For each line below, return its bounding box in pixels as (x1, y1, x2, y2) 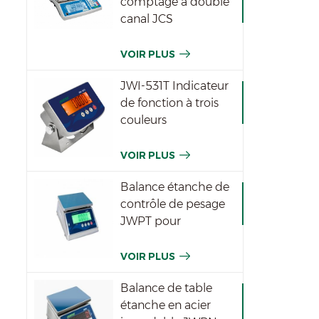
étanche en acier (120, 298, 211, 312)
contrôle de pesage (120, 197, 226, 211)
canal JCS (120, 11, 174, 26)
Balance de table (120, 281, 213, 295)
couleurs (120, 113, 167, 127)
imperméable (120, 130, 197, 144)
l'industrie (120, 231, 174, 245)
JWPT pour (120, 214, 182, 228)
